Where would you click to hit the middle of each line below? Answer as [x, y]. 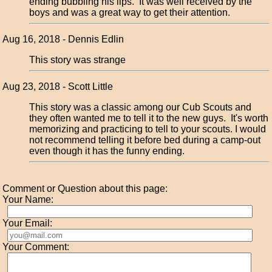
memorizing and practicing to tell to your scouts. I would [148, 129]
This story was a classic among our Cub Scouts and [141, 107]
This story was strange [78, 60]
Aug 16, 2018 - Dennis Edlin [63, 39]
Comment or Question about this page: [85, 189]
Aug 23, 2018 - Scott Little [58, 87]
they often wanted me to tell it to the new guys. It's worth [149, 118]
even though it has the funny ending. [110, 151]
